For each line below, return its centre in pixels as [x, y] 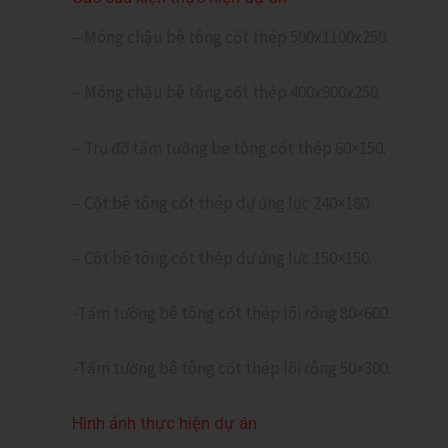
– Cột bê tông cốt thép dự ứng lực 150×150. [222, 257]
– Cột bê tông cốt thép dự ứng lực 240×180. [222, 202]
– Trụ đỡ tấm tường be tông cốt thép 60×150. [229, 147]
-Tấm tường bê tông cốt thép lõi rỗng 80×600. [231, 313]
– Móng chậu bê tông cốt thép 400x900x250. [226, 92]
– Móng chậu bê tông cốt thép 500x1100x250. [230, 37]
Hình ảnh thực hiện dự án [164, 423]
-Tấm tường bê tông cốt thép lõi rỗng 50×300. [231, 368]
